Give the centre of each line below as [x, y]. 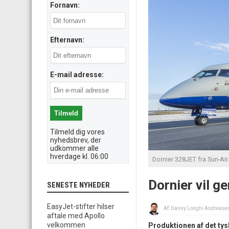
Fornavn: [65, 5]
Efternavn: [67, 40]
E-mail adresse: [77, 75]
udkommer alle [74, 148]
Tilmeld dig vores [77, 132]
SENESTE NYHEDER [78, 185]
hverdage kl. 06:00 [79, 156]
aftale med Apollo [76, 216]
